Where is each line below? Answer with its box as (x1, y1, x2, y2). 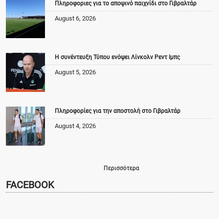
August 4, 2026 (55, 122, 96, 130)
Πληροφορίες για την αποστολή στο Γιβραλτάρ (55, 108, 180, 115)
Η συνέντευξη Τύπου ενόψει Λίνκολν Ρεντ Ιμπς (55, 54, 180, 61)
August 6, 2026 (55, 15, 96, 22)
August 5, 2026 (55, 68, 96, 76)
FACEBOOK (6, 179, 54, 191)
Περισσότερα (104, 165, 139, 172)
